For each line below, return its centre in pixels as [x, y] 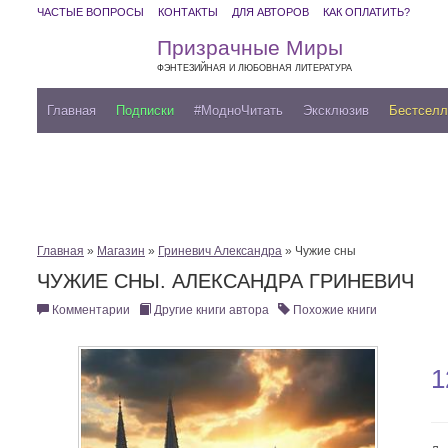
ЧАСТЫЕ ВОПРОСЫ [90, 12]
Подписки [145, 110]
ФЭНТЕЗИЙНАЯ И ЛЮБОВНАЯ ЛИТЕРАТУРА [254, 67]
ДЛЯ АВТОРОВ [270, 12]
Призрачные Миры [250, 47]
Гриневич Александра [220, 251]
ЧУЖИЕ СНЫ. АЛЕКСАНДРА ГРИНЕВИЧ [225, 281]
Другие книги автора [210, 310]
